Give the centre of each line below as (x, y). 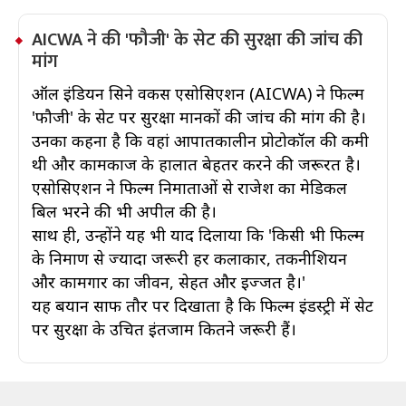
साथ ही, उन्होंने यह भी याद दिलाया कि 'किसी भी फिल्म (198, 235)
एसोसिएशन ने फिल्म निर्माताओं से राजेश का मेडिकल (189, 188)
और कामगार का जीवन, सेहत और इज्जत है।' (169, 282)
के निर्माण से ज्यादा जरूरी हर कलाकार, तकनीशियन (189, 258)
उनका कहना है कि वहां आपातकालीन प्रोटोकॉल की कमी (200, 140)
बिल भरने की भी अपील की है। (126, 211)
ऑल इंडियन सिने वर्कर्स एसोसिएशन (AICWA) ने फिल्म (198, 93)
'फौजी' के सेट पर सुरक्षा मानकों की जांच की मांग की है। (199, 117)
